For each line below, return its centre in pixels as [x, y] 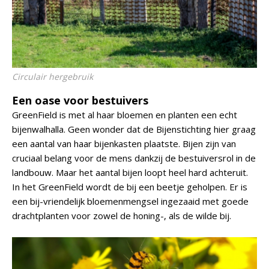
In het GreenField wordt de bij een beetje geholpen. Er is [130, 187]
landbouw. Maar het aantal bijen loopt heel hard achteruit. [130, 172]
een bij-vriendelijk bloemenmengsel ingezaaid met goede [130, 201]
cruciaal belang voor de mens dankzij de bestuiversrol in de [134, 158]
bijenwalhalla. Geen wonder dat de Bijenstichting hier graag [134, 129]
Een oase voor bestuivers [80, 100]
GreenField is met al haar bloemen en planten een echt [125, 115]
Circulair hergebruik [53, 77]
